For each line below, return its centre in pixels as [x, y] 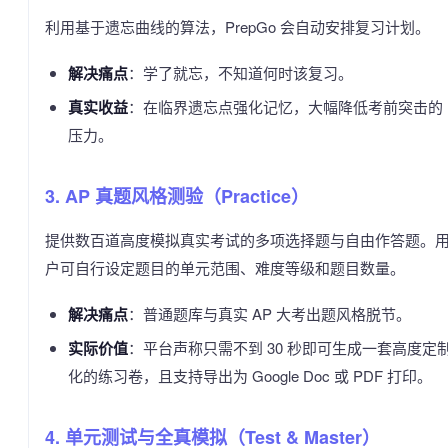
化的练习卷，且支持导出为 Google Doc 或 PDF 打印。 [249, 375]
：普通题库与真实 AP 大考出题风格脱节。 [269, 313]
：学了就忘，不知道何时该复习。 [240, 72]
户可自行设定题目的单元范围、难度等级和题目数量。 [225, 267]
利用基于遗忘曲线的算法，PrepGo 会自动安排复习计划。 [237, 26]
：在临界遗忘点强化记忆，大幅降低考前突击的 [285, 106]
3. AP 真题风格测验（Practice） [177, 195]
